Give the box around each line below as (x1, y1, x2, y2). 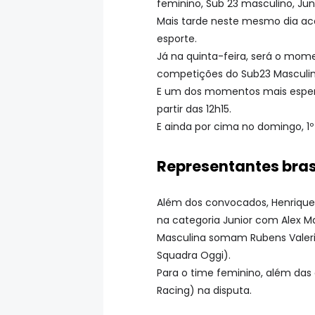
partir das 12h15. (157, 101, 231, 116)
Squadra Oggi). (157, 248, 231, 263)
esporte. (157, 31, 197, 46)
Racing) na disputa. (157, 283, 252, 298)
